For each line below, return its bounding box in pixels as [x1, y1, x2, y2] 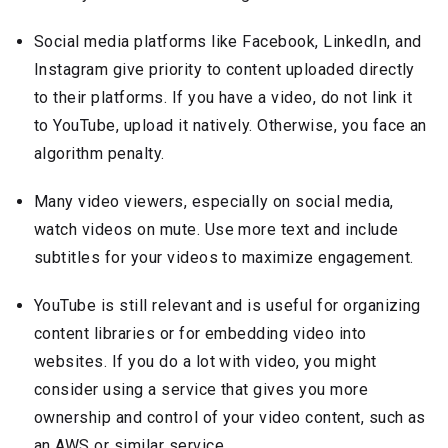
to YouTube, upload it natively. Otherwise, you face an [34, 115, 427, 135]
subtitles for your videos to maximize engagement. [34, 247, 414, 267]
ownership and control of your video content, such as [34, 407, 426, 427]
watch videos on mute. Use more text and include [34, 219, 399, 239]
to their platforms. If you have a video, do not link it [34, 87, 413, 107]
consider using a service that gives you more [34, 379, 369, 399]
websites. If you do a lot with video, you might [34, 351, 377, 371]
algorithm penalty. [34, 143, 165, 163]
